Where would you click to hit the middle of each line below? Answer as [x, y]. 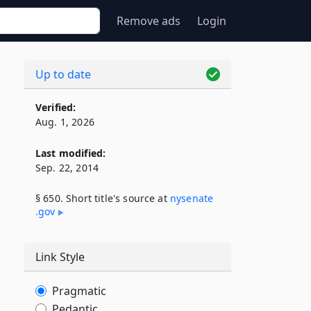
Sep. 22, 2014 [67, 168]
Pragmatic [79, 291]
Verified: [56, 107]
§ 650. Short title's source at [103, 198]
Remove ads [149, 21]
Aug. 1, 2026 [65, 122]
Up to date [63, 74]
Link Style [60, 257]
